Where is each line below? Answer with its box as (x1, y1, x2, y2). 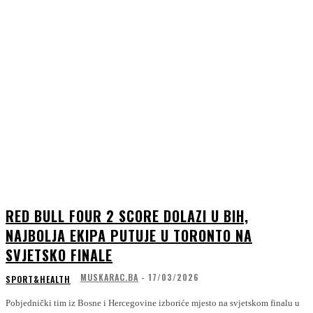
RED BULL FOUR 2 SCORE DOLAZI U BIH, (6, 205, 249, 226)
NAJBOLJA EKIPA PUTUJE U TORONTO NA (6, 224, 252, 246)
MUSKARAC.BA (80, 270, 138, 283)
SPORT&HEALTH (6, 272, 71, 285)
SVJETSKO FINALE (6, 244, 112, 265)
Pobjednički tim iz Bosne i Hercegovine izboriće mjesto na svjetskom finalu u (6, 297, 300, 308)
